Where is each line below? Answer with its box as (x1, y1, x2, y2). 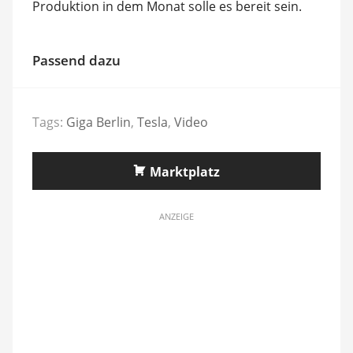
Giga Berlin (65, 113, 131, 131)
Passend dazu (32, 50, 121, 69)
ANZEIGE (159, 210, 194, 222)
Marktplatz (150, 163, 220, 180)
